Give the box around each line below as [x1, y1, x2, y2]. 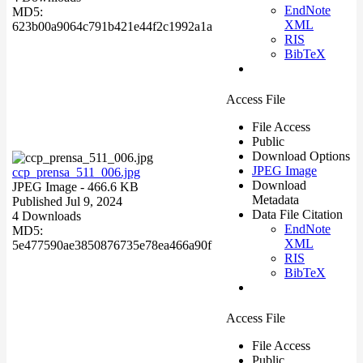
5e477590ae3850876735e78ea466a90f [12, 237, 211, 252]
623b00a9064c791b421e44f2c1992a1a [12, 19, 212, 33]
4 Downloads [12, 208, 81, 223]
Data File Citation [252, 207, 343, 221]
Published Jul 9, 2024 [12, 194, 122, 208]
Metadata [252, 192, 299, 207]
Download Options [252, 148, 350, 163]
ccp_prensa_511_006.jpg [12, 164, 140, 179]
